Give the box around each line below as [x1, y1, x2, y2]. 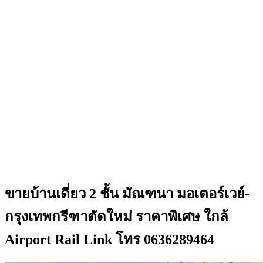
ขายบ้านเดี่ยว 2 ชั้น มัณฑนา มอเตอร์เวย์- [5, 186, 249, 201]
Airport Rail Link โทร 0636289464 [5, 231, 214, 247]
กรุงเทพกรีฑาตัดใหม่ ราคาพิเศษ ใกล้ [5, 208, 228, 224]
